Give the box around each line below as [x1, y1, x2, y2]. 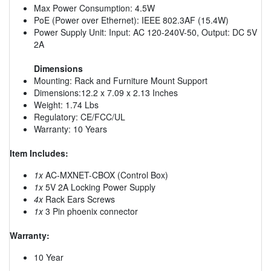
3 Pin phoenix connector [43, 204, 138, 217]
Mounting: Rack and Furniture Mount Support [34, 74, 207, 87]
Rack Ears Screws [43, 192, 115, 205]
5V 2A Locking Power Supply [43, 180, 155, 193]
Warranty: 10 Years [34, 122, 107, 135]
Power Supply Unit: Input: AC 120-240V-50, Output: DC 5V [34, 25, 257, 38]
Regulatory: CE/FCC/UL [34, 110, 125, 123]
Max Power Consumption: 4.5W [34, 1, 155, 14]
